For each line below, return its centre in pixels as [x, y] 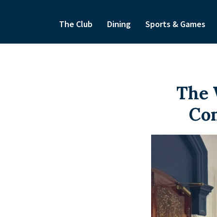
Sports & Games [175, 24]
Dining [119, 24]
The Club [76, 24]
